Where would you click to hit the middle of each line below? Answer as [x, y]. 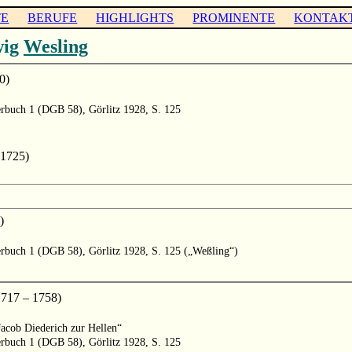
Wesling [56, 46]
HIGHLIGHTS [135, 17]
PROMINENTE [234, 17]
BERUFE [53, 17]
